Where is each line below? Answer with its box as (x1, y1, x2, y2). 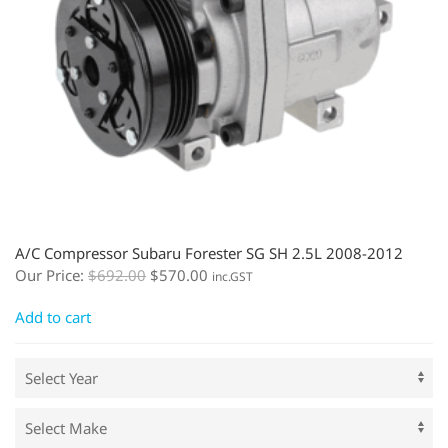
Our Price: (15, 264, 88, 285)
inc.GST (212, 267, 253, 285)
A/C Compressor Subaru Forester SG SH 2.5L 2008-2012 (15, 242, 403, 263)
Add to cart (15, 306, 91, 327)
